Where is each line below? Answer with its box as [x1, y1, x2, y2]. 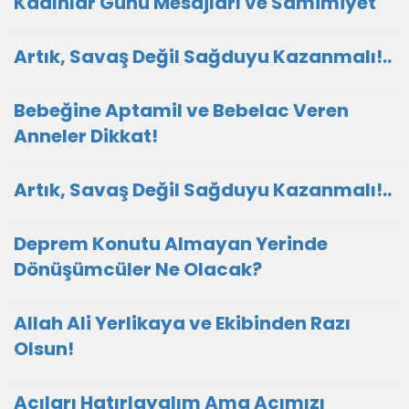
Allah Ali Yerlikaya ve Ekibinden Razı [14, 310, 351, 336]
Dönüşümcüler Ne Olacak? [14, 257, 262, 282]
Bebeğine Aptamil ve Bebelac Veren [14, 98, 349, 123]
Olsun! [14, 336, 74, 362]
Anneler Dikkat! [14, 123, 158, 149]
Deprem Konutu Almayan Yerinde [14, 231, 328, 257]
